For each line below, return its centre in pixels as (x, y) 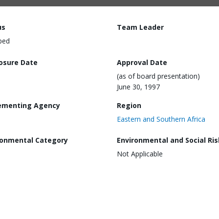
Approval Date (142, 62)
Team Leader (140, 27)
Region (129, 105)
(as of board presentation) (158, 76)
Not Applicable (140, 154)
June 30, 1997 (138, 87)
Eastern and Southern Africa (161, 119)
